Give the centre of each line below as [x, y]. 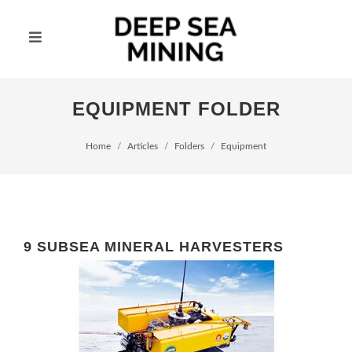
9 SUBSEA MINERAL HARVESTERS [154, 247]
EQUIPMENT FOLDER [176, 109]
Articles [143, 146]
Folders [189, 146]
